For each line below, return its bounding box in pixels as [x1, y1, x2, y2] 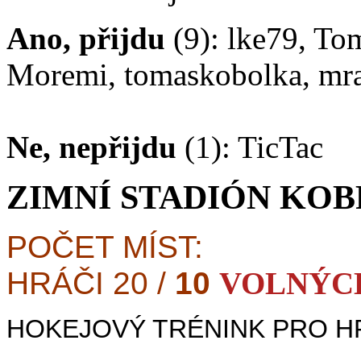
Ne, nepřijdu [6, 130, 176, 165]
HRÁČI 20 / [6, 266, 175, 301]
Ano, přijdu [6, 21, 165, 56]
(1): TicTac [176, 130, 323, 165]
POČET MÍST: [6, 230, 203, 265]
